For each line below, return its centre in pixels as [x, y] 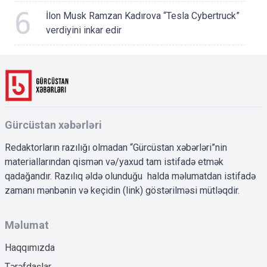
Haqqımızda [30, 248]
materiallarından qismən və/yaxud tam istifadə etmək [114, 162]
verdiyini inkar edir [84, 30]
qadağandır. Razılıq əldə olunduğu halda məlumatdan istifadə [130, 176]
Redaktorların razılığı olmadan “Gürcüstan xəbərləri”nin [116, 148]
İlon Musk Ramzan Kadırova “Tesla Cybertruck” [143, 16]
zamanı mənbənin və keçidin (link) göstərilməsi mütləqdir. [122, 191]
